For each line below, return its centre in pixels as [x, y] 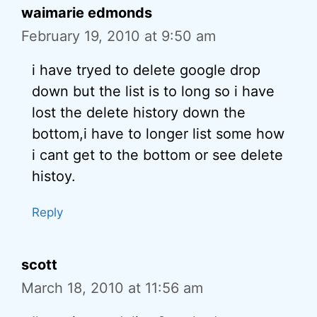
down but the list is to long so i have [153, 91]
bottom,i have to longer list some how [158, 134]
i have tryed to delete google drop [146, 70]
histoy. [54, 176]
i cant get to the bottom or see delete [157, 155]
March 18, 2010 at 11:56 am [112, 288]
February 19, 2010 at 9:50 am [119, 36]
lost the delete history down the [139, 113]
